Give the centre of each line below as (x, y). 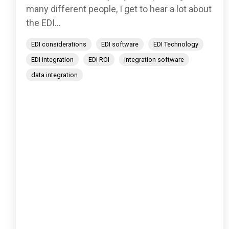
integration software (154, 60)
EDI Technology (176, 44)
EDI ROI (99, 60)
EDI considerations (59, 44)
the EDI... (43, 23)
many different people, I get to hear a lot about (119, 9)
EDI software (120, 44)
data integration (54, 75)
